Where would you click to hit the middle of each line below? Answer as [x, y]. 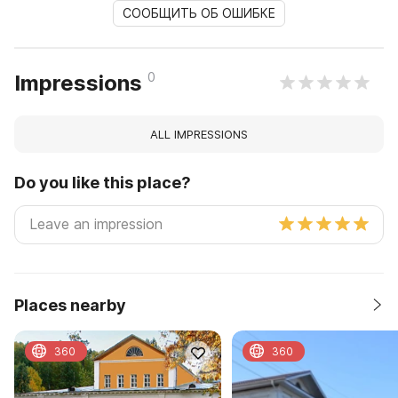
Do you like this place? [103, 182]
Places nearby [70, 305]
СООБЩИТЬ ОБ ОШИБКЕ [199, 12]
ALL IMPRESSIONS [199, 134]
